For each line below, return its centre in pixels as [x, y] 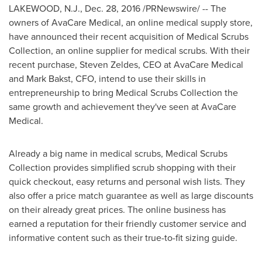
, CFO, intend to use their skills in [138, 79]
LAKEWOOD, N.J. [44, 8]
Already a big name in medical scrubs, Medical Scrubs [118, 154]
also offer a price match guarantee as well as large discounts [131, 196]
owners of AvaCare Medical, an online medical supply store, [131, 23]
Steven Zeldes [109, 65]
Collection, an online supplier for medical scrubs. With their [129, 51]
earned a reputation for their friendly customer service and [127, 224]
